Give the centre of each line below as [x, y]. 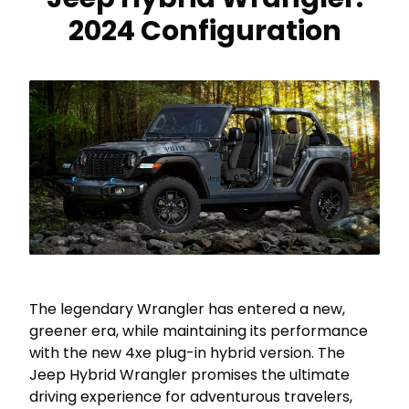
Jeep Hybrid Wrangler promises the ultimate [189, 374]
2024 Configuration [204, 31]
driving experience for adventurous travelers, [191, 396]
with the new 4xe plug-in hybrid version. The [187, 352]
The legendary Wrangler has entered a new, [187, 309]
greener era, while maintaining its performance [199, 330]
